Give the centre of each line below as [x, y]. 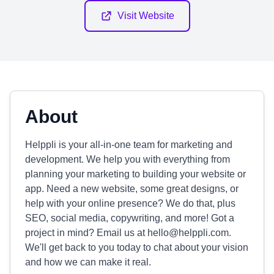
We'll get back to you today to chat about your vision [137, 247]
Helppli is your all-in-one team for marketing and [129, 145]
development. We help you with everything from [128, 159]
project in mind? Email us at [86, 233]
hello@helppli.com [188, 233]
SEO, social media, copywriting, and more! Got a [130, 218]
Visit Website [146, 16]
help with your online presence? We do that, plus [130, 203]
